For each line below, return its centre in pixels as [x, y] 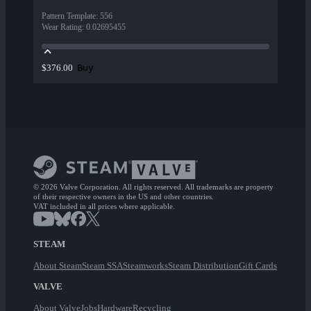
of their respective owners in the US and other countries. [124, 197]
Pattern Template [69, 16]
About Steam [58, 266]
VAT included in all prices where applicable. [104, 207]
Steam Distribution [203, 266]
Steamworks [145, 266]
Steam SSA [102, 266]
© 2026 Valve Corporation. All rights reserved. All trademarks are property [153, 187]
